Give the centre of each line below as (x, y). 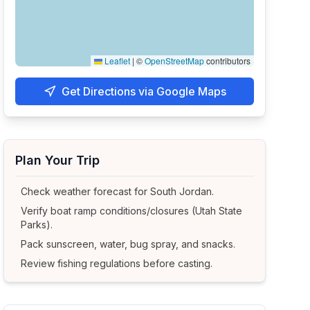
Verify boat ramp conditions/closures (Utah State (132, 211)
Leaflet (116, 61)
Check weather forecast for (86, 191)
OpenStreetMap (174, 61)
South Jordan (181, 191)
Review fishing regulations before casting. (117, 263)
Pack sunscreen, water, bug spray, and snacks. (128, 244)
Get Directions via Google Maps (144, 91)
